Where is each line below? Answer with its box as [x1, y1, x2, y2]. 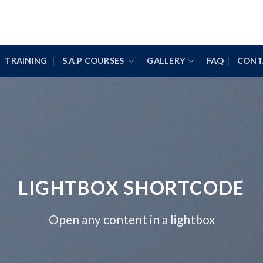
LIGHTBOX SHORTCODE [18, 176, 245, 199]
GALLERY [147, 56, 186, 66]
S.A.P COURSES [62, 56, 126, 66]
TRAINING [5, 56, 49, 66]
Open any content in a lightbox [48, 211, 215, 227]
